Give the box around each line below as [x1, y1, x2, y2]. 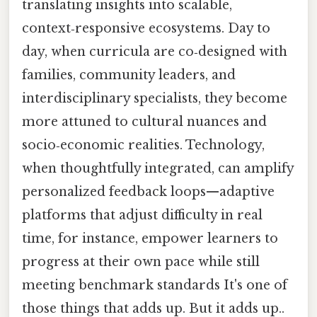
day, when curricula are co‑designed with [22, 44, 287, 60]
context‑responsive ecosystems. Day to [22, 21, 270, 37]
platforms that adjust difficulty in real [22, 207, 263, 224]
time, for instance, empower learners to [22, 231, 278, 247]
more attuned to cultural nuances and [22, 114, 267, 130]
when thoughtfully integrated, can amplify [22, 161, 294, 177]
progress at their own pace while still [22, 254, 260, 270]
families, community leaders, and [22, 67, 236, 83]
